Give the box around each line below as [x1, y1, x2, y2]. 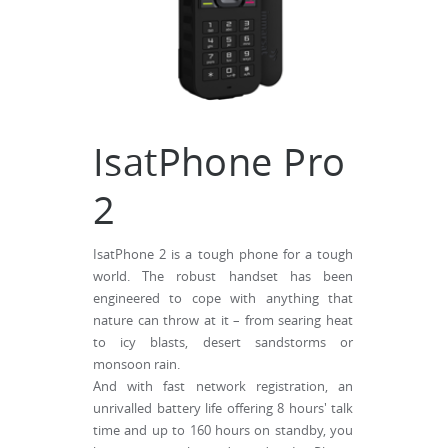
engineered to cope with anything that [93, 290, 353, 307]
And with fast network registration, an [93, 378, 353, 395]
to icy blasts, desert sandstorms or [93, 334, 353, 351]
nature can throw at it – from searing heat [93, 312, 353, 329]
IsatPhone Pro [93, 137, 346, 186]
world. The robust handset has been [93, 268, 353, 285]
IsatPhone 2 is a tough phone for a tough [93, 246, 353, 263]
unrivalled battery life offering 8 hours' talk [93, 400, 353, 417]
